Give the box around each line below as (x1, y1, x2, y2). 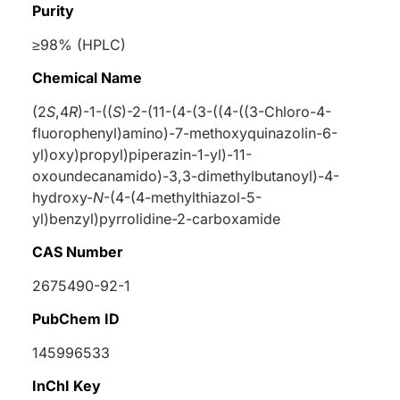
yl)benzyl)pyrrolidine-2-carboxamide (32, 209, 280, 228)
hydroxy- (32, 187, 93, 206)
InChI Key (32, 376, 101, 395)
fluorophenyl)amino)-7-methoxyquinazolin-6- (32, 123, 337, 142)
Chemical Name (32, 68, 142, 87)
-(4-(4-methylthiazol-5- (104, 187, 262, 206)
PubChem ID (32, 309, 120, 328)
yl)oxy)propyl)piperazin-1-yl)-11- (32, 145, 252, 163)
